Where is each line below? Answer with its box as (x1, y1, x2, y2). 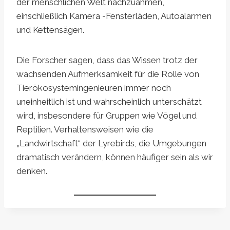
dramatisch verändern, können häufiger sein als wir (16, 152, 213, 163)
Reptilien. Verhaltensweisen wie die (16, 124, 154, 135)
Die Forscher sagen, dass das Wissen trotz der (16, 55, 198, 66)
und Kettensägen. (16, 25, 84, 35)
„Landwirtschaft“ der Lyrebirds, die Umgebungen (16, 138, 206, 149)
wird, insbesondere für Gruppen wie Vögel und (16, 110, 197, 121)
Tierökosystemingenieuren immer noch (16, 83, 171, 93)
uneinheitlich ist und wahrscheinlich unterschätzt (16, 97, 202, 107)
